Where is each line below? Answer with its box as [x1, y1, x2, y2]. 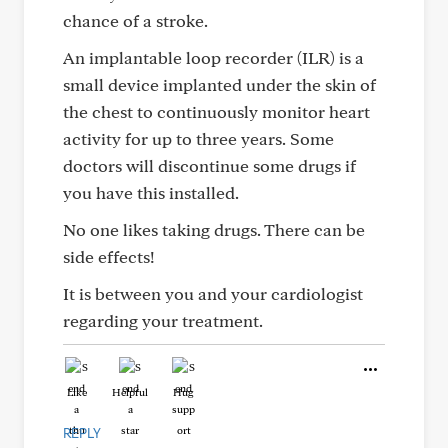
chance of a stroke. [63, 10, 208, 31]
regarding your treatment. [63, 310, 263, 331]
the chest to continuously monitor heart [63, 101, 370, 122]
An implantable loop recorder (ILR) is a [63, 47, 364, 68]
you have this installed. [63, 182, 239, 203]
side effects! [63, 246, 155, 267]
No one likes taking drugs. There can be [63, 219, 365, 240]
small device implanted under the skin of [63, 74, 376, 95]
